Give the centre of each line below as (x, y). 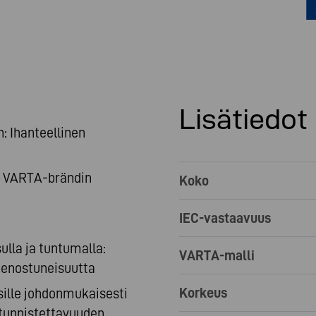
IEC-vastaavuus (225, 218)
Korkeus (203, 293)
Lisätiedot (243, 119)
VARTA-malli (217, 255)
